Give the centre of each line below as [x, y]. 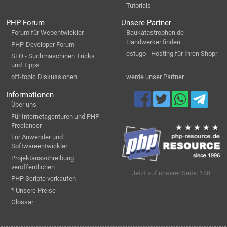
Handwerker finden [153, 42]
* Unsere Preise [33, 190]
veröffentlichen [33, 167]
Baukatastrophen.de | [157, 33]
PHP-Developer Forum [43, 45]
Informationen [30, 94]
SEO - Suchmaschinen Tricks [53, 56]
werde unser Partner [155, 77]
